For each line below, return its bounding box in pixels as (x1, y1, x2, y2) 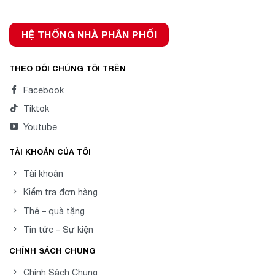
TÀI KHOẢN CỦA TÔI (9, 147, 91, 157)
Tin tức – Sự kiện (23, 224, 93, 234)
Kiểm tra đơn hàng (23, 187, 98, 198)
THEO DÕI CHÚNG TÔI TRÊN (9, 63, 126, 73)
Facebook (23, 85, 64, 95)
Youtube (23, 122, 57, 133)
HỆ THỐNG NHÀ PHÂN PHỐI (21, 28, 157, 40)
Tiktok (23, 104, 49, 114)
